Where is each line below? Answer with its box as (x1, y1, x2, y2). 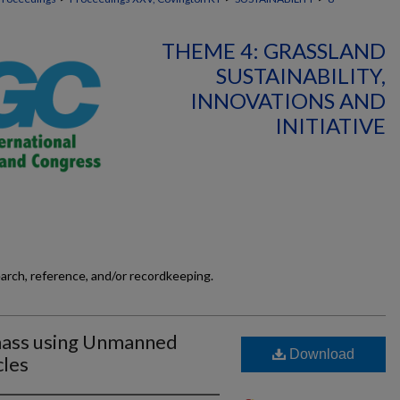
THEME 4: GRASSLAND (162, 37, 386, 63)
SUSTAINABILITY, (216, 62, 386, 88)
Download (286, 346, 354, 362)
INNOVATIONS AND (190, 87, 386, 113)
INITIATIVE (275, 112, 386, 138)
